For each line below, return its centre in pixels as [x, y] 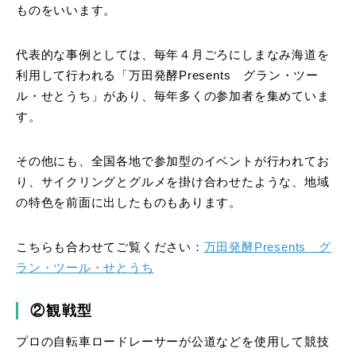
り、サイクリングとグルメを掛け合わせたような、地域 [173, 182]
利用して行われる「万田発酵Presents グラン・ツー [167, 76]
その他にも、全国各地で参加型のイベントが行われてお [173, 162]
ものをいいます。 [66, 11]
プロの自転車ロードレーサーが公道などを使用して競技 [173, 342]
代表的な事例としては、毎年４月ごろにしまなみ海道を [173, 55]
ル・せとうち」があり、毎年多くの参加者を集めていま [173, 97]
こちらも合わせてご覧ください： [110, 248]
